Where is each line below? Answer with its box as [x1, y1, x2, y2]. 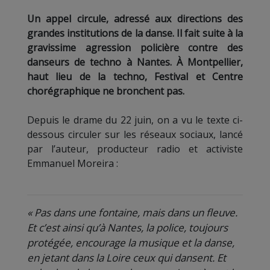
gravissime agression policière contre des [27, 41, 243, 54]
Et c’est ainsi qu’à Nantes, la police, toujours [27, 221, 228, 234]
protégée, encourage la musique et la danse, [27, 236, 234, 250]
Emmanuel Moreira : [27, 157, 118, 170]
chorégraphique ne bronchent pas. [27, 84, 184, 98]
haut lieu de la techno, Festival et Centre [27, 70, 243, 83]
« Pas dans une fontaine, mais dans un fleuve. [27, 206, 237, 219]
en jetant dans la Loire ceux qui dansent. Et [27, 251, 226, 265]
